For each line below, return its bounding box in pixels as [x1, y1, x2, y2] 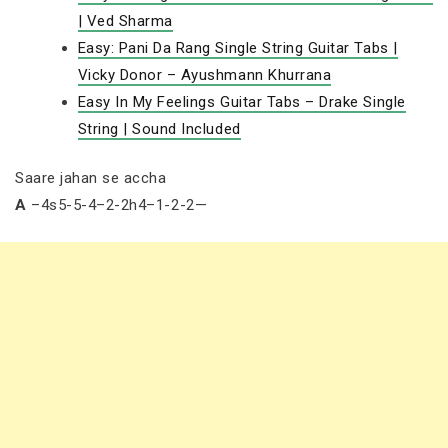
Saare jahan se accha [15, 169, 167, 187]
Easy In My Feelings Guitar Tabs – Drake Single [77, 92, 406, 111]
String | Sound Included [77, 119, 241, 138]
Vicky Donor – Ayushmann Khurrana [77, 65, 332, 84]
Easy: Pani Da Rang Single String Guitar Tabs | [77, 38, 398, 57]
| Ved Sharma [77, 11, 173, 30]
